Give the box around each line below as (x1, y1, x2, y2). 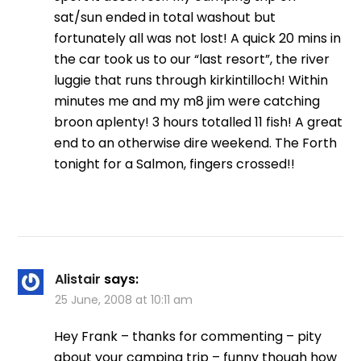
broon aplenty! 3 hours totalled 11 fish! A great (54, 113, 343, 132)
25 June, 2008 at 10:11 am (55, 292, 193, 309)
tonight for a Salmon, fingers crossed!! (54, 155, 296, 174)
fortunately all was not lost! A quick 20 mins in (54, 29, 342, 48)
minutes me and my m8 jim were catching (54, 92, 321, 111)
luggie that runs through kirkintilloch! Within (54, 71, 329, 90)
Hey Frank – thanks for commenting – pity (54, 327, 322, 346)
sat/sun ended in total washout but (54, 8, 276, 27)
